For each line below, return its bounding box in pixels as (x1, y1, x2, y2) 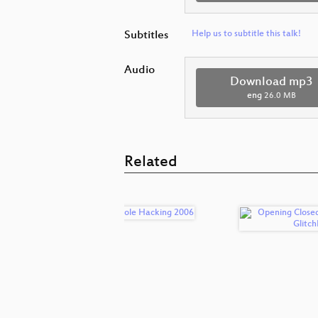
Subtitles (124, 29, 168, 43)
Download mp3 (229, 75, 313, 89)
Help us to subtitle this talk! (192, 29, 302, 39)
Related (124, 154, 177, 172)
